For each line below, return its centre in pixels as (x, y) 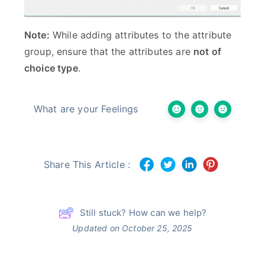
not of (208, 51)
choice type (51, 68)
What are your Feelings (86, 109)
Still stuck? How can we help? (143, 213)
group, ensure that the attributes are (109, 51)
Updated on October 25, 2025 (132, 228)
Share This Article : (87, 165)
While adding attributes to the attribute (140, 35)
